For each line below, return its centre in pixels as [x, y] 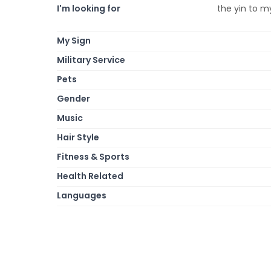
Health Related [90, 176]
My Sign [74, 40]
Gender [73, 98]
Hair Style [78, 137]
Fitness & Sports [93, 156]
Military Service [91, 60]
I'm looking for [89, 8]
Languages [82, 195]
